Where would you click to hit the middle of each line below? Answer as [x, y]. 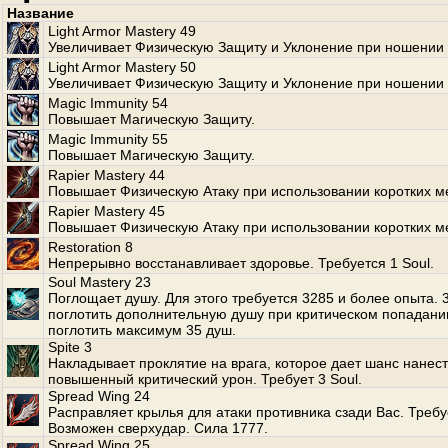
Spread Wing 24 [99, 396]
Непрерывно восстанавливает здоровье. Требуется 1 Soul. [241, 263]
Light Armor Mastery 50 [122, 67]
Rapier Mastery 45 [106, 211]
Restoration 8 [90, 247]
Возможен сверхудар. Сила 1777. [158, 428]
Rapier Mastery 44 [106, 175]
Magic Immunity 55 [108, 139]
